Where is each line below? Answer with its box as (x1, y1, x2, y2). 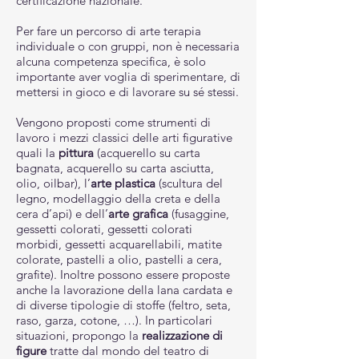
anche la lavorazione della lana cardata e (16, 282, 232, 297)
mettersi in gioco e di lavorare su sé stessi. (16, 84, 239, 99)
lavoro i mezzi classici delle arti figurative (16, 130, 232, 145)
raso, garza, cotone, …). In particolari (16, 313, 212, 328)
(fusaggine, (168, 206, 229, 221)
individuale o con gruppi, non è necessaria (16, 38, 240, 54)
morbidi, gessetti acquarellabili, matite (16, 236, 222, 252)
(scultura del (155, 175, 223, 191)
